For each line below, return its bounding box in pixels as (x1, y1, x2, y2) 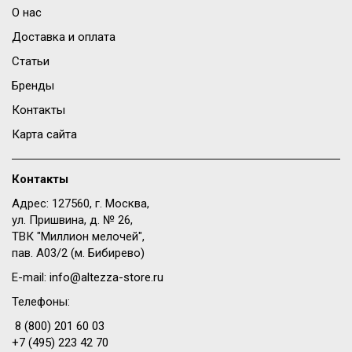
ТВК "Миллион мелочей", (12, 229, 145, 244)
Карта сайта (12, 127, 77, 142)
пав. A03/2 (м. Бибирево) (12, 246, 145, 261)
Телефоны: (12, 295, 70, 310)
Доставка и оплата (12, 30, 115, 45)
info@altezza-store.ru (49, 270, 163, 285)
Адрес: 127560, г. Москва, (12, 196, 149, 211)
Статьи (12, 54, 49, 69)
